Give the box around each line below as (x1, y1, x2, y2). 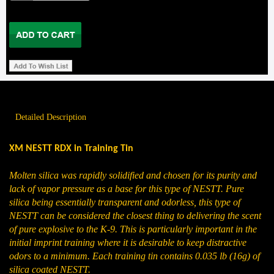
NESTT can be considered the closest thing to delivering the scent (9, 210, 261, 221)
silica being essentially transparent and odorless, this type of (9, 197, 240, 207)
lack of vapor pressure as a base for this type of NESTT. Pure (9, 183, 244, 194)
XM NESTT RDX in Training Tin (9, 144, 133, 154)
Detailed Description (15, 113, 86, 122)
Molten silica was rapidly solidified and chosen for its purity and (9, 170, 257, 180)
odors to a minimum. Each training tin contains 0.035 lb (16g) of (9, 251, 260, 261)
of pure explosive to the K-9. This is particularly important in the (9, 224, 257, 234)
